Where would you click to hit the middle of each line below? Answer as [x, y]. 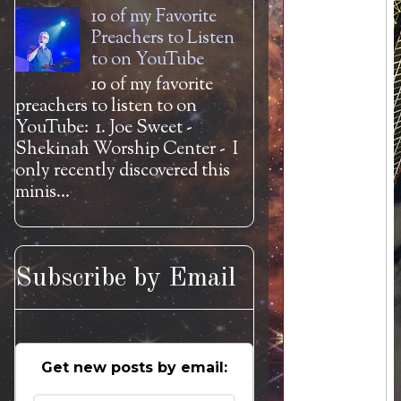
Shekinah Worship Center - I [127, 150]
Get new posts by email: [134, 367]
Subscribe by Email [126, 278]
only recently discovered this [123, 171]
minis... [43, 193]
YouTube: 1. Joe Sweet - [104, 128]
